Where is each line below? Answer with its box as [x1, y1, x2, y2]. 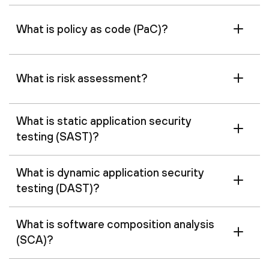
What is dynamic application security [16, 165, 204, 179]
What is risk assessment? [16, 71, 148, 85]
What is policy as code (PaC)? [16, 22, 168, 35]
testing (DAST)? [16, 181, 100, 195]
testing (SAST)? [16, 129, 99, 143]
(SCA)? [16, 232, 53, 246]
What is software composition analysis [16, 217, 214, 231]
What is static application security [16, 113, 192, 127]
